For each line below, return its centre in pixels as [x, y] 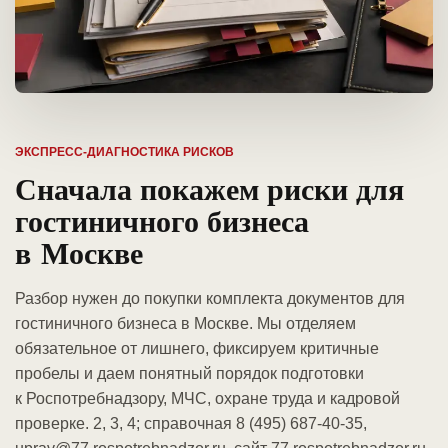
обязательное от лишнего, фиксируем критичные [197, 349]
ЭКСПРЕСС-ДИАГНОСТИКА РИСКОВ [124, 152]
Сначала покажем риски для [209, 188]
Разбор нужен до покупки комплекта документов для [210, 299]
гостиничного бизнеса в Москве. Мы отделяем [185, 324]
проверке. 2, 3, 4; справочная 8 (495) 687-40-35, [191, 424]
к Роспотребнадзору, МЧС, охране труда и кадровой [207, 399]
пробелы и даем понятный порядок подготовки [189, 374]
